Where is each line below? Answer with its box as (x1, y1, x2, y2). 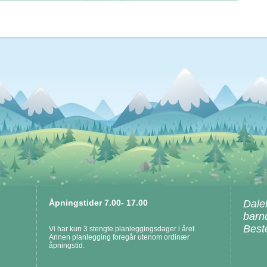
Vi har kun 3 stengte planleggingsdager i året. (49, 225, 196, 233)
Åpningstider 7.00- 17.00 (49, 198, 148, 207)
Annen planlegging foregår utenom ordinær (49, 233, 190, 241)
